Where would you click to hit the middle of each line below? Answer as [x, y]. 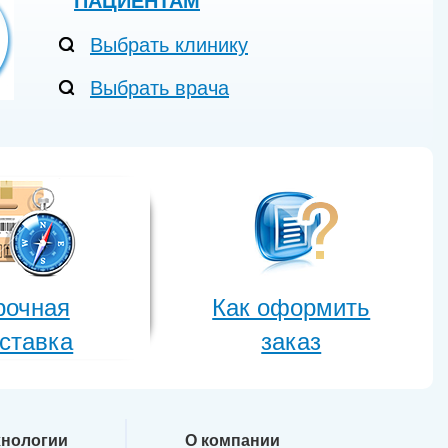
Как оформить [291, 307]
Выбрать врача [159, 88]
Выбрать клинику [169, 45]
